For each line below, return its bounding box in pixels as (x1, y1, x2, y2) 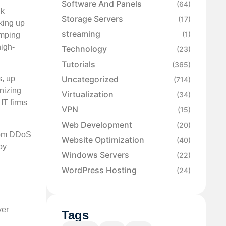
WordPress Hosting (62, 165, 137, 176)
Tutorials (62, 59, 95, 70)
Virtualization (62, 89, 114, 100)
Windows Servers (62, 150, 129, 160)
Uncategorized (62, 74, 119, 85)
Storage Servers (62, 14, 123, 24)
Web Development (62, 120, 132, 130)
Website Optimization (62, 135, 144, 145)
